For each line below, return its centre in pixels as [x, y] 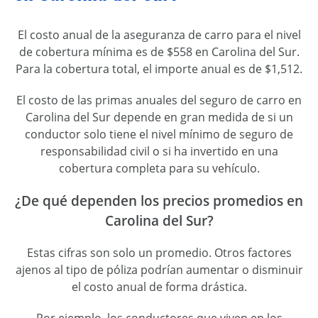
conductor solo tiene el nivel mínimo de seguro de [159, 134]
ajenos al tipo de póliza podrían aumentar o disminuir [159, 269]
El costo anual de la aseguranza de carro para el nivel [159, 35]
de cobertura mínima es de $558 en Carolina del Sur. [159, 52]
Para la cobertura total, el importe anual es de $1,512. [159, 69]
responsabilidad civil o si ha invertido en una [159, 151]
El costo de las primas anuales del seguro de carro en [159, 100]
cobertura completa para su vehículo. [159, 168]
